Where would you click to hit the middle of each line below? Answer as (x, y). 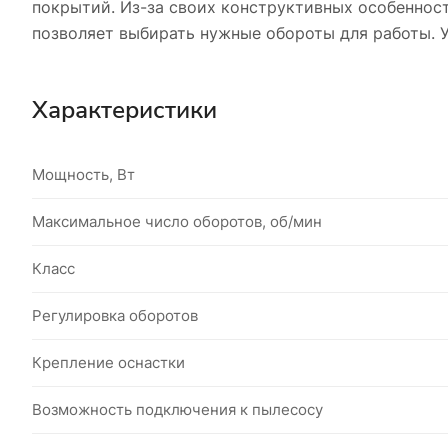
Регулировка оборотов (115, 315)
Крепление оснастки (108, 362)
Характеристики (124, 109)
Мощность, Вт (83, 174)
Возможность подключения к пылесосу (177, 409)
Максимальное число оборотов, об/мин (177, 221)
